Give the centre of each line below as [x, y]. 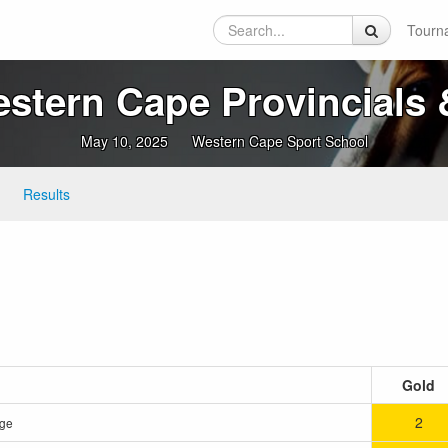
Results [46, 194]
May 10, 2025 [124, 141]
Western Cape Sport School [279, 141]
